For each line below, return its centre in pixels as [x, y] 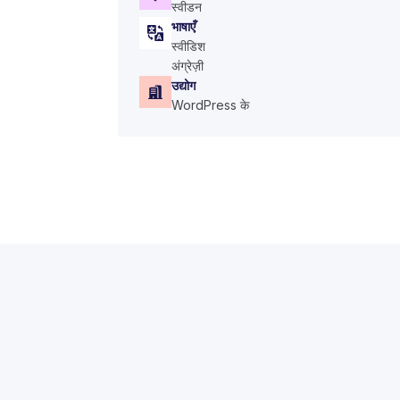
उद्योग [183, 85]
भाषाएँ [183, 26]
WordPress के [210, 105]
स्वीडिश [188, 46]
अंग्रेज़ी [187, 66]
